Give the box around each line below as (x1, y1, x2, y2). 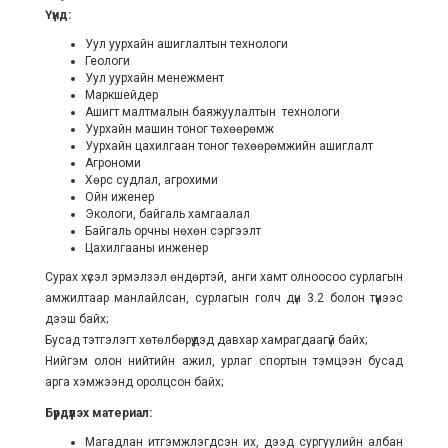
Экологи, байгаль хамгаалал (84, 206, 250, 221)
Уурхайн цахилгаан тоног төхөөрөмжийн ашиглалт (84, 138, 376, 153)
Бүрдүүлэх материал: (44, 405, 152, 420)
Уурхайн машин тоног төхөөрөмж (84, 121, 274, 136)
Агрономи (84, 155, 141, 170)
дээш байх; (44, 311, 108, 326)
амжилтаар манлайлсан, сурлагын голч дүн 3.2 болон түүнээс (44, 290, 404, 305)
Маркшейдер (84, 87, 158, 102)
